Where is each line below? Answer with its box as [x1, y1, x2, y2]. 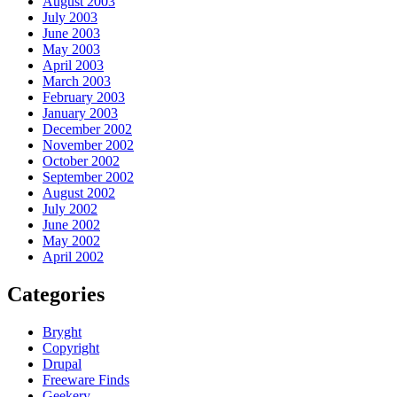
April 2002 [43, 248, 104, 264]
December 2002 [43, 121, 132, 136]
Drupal [43, 355, 82, 371]
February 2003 [43, 89, 125, 105]
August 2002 [43, 184, 115, 200]
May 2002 [43, 232, 100, 248]
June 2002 [43, 216, 100, 232]
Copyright [43, 339, 99, 355]
